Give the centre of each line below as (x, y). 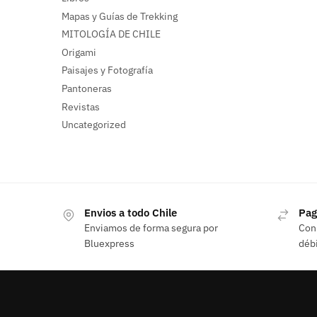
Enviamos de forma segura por (151, 228)
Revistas (81, 106)
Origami (79, 52)
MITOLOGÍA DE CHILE (111, 34)
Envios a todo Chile (131, 213)
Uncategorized (94, 125)
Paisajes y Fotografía (107, 70)
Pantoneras (87, 89)
